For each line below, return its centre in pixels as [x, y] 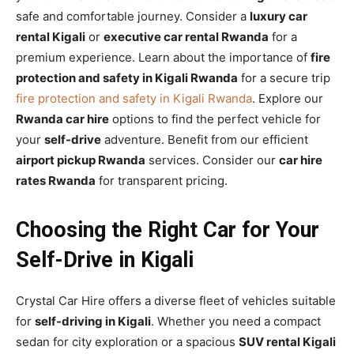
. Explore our [288, 98]
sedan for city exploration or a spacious [127, 341]
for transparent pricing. [162, 180]
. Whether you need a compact [236, 321]
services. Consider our [212, 160]
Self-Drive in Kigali [105, 260]
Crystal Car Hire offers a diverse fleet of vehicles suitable [176, 300]
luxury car [279, 16]
